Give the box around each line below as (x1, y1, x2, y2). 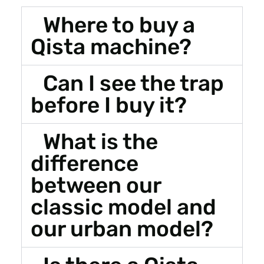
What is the (43, 128, 159, 154)
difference (30, 150, 138, 176)
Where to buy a (43, 11, 196, 38)
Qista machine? (30, 33, 192, 60)
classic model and (30, 193, 216, 220)
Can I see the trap (43, 70, 225, 96)
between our (30, 171, 161, 198)
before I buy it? (30, 91, 187, 118)
